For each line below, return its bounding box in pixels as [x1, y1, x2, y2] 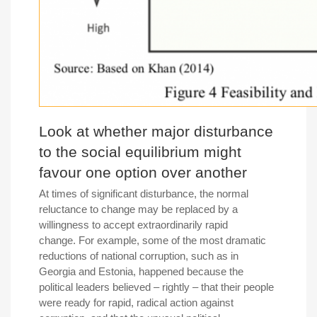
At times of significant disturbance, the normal [39, 188, 248, 200]
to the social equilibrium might [39, 144, 241, 161]
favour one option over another [39, 164, 247, 181]
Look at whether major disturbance [39, 123, 273, 140]
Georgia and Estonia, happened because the [39, 265, 243, 278]
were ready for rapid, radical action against [39, 296, 234, 309]
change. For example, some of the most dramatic [39, 234, 266, 247]
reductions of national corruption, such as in [39, 250, 238, 263]
